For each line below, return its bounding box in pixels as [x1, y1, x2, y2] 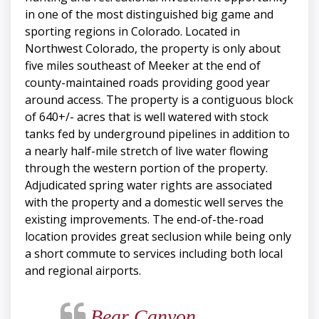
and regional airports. [25, 263, 141, 279]
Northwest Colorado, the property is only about [25, 41, 281, 57]
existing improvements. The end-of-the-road [25, 211, 263, 228]
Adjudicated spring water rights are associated [25, 177, 272, 194]
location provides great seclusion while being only [25, 229, 291, 245]
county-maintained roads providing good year [25, 75, 270, 91]
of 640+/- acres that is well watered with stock [25, 109, 268, 125]
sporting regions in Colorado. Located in [25, 23, 240, 40]
